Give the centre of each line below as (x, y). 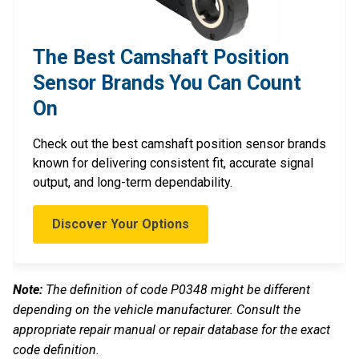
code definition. (56, 349)
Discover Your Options (121, 224)
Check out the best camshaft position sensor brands (179, 143)
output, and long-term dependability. (133, 182)
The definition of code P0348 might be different (176, 289)
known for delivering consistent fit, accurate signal (173, 163)
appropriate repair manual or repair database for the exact (171, 329)
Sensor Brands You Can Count (167, 83)
